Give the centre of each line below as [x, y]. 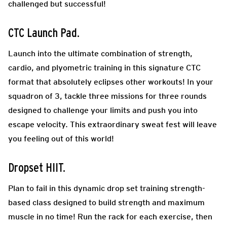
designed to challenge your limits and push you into [103, 110]
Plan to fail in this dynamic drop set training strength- [107, 188]
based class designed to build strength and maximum [106, 202]
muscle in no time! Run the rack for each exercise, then [110, 216]
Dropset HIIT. [37, 168]
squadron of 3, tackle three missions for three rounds [107, 96]
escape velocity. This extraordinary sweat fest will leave [112, 124]
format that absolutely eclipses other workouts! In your [111, 82]
